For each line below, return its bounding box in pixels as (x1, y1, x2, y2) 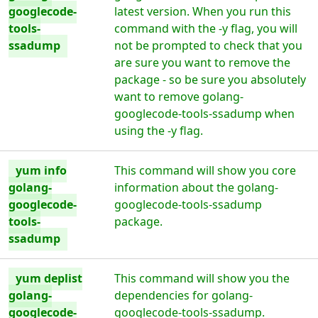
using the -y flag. (114, 123, 204, 138)
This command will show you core (114, 163, 297, 178)
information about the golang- (114, 180, 279, 195)
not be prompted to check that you (114, 38, 303, 53)
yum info (16, 163, 67, 178)
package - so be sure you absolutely (114, 72, 307, 87)
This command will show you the (114, 270, 290, 286)
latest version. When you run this (114, 4, 292, 19)
